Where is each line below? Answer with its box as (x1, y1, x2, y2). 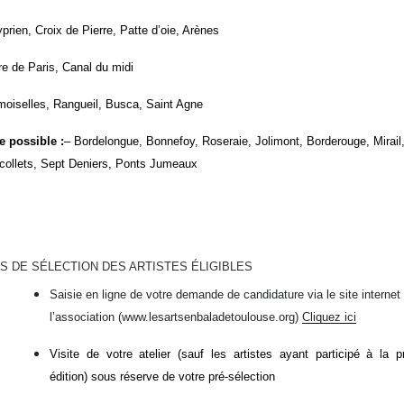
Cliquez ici (302, 309, 356, 324)
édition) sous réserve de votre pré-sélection (50, 369, 275, 383)
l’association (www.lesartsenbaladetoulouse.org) (50, 309, 302, 324)
